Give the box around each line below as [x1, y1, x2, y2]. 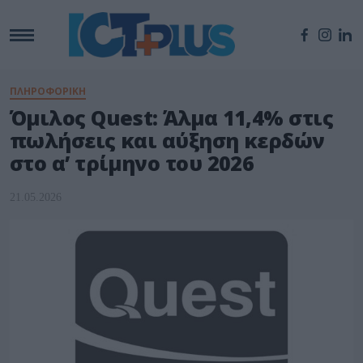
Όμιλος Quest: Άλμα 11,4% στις [10, 104, 334, 132]
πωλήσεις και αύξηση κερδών [10, 126, 325, 155]
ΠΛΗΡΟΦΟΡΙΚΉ [10, 84, 86, 99]
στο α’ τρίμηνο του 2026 [10, 149, 254, 177]
